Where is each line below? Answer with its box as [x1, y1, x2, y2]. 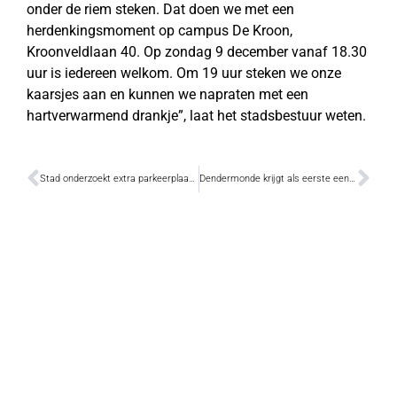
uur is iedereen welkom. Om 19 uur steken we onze [27, 64, 341, 82]
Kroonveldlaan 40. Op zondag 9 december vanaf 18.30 [27, 43, 367, 60]
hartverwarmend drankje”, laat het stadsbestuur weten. [27, 106, 366, 124]
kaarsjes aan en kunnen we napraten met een [27, 85, 308, 103]
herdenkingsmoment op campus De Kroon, [27, 21, 292, 39]
